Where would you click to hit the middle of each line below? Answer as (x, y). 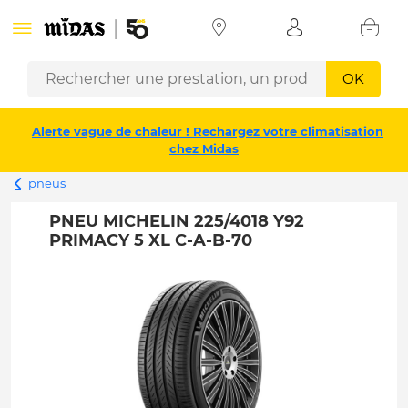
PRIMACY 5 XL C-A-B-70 (151, 240)
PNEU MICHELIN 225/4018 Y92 (177, 221)
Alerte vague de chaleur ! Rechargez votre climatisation (208, 131)
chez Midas (204, 148)
